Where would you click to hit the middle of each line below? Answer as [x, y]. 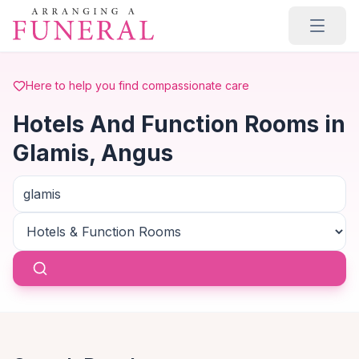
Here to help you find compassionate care [137, 85]
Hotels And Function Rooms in [179, 124]
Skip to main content [75, 15]
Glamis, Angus [93, 153]
